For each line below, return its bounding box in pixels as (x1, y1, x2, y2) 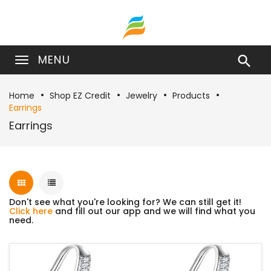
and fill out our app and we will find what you (53, 205, 255, 217)
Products (172, 90, 210, 102)
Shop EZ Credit (50, 90, 111, 102)
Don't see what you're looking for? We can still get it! (9, 196, 241, 208)
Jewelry (126, 90, 157, 102)
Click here (9, 205, 53, 217)
